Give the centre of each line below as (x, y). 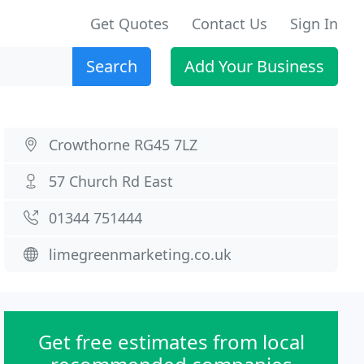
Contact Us (230, 24)
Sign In (314, 24)
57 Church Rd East (111, 181)
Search (112, 66)
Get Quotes (130, 24)
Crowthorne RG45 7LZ (123, 145)
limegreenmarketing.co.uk (141, 254)
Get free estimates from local (171, 342)
